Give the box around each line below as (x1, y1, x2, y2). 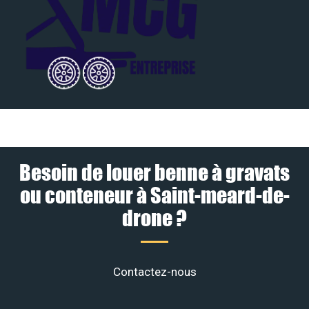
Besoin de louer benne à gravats (19, 159, 290, 186)
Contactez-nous (112, 265, 197, 279)
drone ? (122, 205, 187, 231)
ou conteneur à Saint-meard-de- (19, 182, 290, 208)
